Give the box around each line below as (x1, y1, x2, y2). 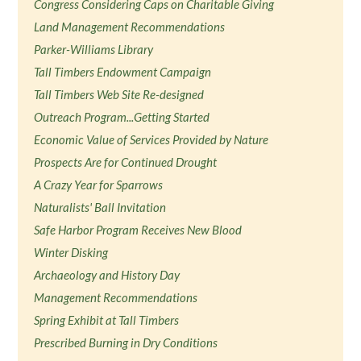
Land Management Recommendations (34, 19, 226, 34)
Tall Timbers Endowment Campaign (34, 64, 212, 79)
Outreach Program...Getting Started (34, 110, 210, 124)
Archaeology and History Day (34, 268, 180, 282)
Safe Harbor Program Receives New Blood (34, 222, 243, 237)
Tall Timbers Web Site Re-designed (34, 87, 205, 102)
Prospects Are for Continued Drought (34, 155, 218, 169)
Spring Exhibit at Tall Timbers (34, 313, 180, 327)
